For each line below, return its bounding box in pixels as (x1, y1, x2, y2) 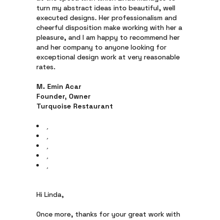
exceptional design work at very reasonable (36, 53, 180, 61)
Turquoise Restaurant (36, 102, 113, 110)
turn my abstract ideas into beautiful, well (36, 3, 175, 12)
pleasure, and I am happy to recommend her (36, 33, 180, 42)
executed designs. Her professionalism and (36, 13, 177, 22)
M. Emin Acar (36, 82, 82, 91)
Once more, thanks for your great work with (36, 210, 180, 219)
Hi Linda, (36, 190, 64, 199)
